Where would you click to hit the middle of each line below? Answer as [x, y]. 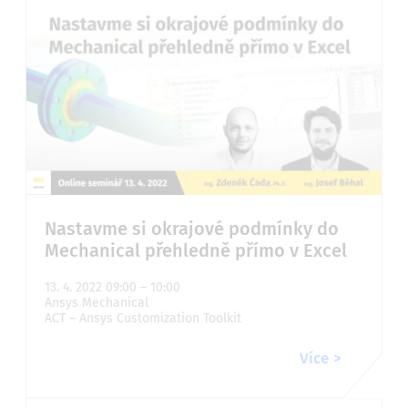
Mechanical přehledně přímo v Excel [196, 251]
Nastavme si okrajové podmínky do [192, 229]
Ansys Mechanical [97, 303]
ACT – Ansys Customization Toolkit [143, 319]
